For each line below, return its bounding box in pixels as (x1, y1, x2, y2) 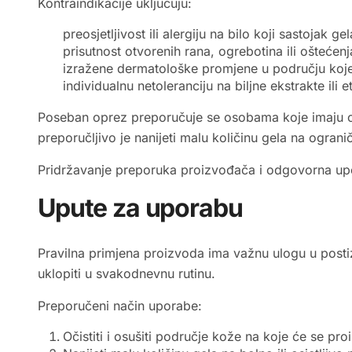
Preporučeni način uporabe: (38, 298, 202, 314)
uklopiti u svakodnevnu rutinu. (38, 266, 215, 282)
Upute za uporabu (38, 192, 243, 224)
